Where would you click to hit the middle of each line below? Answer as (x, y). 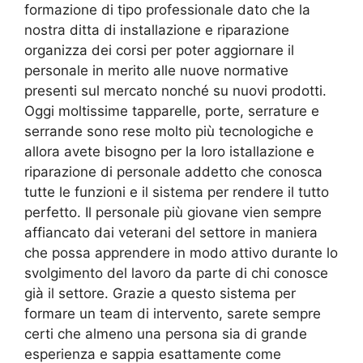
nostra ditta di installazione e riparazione (157, 30)
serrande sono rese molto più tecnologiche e (169, 131)
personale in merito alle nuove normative (156, 70)
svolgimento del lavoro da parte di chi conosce (176, 273)
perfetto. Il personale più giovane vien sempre (173, 212)
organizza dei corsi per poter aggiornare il (159, 50)
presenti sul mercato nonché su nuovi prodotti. (175, 90)
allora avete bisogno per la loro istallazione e (169, 151)
